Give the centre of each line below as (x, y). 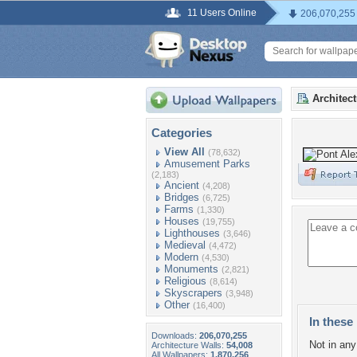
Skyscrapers (193, 293)
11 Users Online (222, 13)
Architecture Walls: (189, 345)
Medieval (185, 245)
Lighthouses (192, 233)
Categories (182, 133)
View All (184, 152)
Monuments (191, 269)
